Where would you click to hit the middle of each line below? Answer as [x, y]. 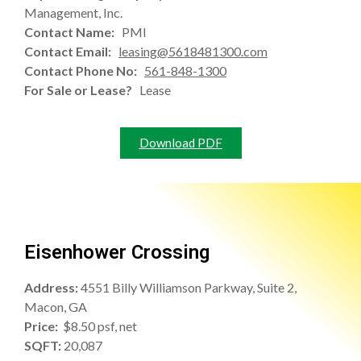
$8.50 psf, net [100, 326]
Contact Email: [71, 51]
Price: [44, 326]
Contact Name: [73, 31]
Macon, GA [56, 307]
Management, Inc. [73, 12]
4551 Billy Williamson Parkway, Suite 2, [189, 288]
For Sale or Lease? [82, 89]
